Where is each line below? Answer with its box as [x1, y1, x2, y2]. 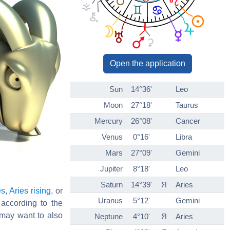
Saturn [101, 180, 123, 189]
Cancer [176, 117, 200, 126]
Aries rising [9, 186, 51, 195]
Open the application [109, 59, 185, 68]
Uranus [98, 196, 123, 205]
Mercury [94, 117, 123, 126]
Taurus [176, 101, 198, 110]
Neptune [94, 212, 123, 221]
